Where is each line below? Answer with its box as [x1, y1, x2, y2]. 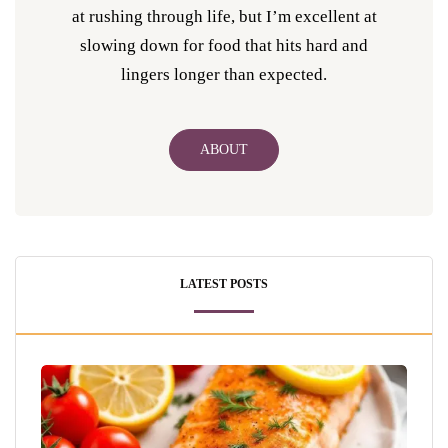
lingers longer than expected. [121, 64, 327, 84]
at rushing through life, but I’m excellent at [71, 6, 377, 26]
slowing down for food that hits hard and [80, 35, 368, 55]
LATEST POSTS [180, 276, 268, 291]
